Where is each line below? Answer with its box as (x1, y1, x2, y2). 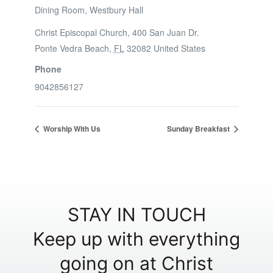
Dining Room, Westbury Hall (34, 4, 143, 16)
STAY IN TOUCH (67, 203, 206, 225)
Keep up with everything (33, 227, 240, 250)
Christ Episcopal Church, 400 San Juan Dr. (34, 26, 199, 38)
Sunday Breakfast (167, 122, 232, 134)
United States (153, 42, 205, 54)
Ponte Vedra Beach (34, 42, 109, 54)
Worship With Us (41, 122, 101, 134)
